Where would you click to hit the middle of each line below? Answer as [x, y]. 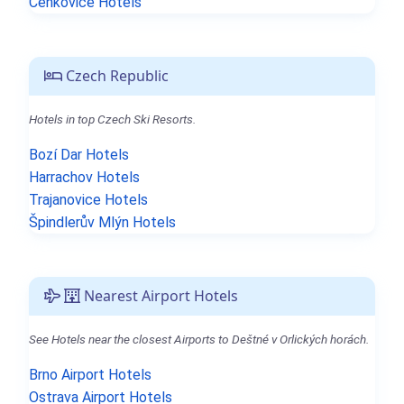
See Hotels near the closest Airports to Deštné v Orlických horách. [199, 339]
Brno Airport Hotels [90, 374]
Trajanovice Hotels [88, 199]
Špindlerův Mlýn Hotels [102, 222]
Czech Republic [115, 75]
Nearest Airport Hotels [159, 295]
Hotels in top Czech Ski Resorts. [112, 119]
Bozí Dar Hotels [79, 154]
